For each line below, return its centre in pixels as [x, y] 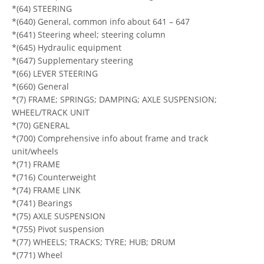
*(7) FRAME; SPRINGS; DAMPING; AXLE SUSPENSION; [114, 99]
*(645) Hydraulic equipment [67, 47]
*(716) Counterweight [54, 177]
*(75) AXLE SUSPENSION [59, 216]
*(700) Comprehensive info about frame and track [110, 138]
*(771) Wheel [37, 255]
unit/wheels [35, 151]
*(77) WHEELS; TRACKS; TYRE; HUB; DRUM [94, 242]
